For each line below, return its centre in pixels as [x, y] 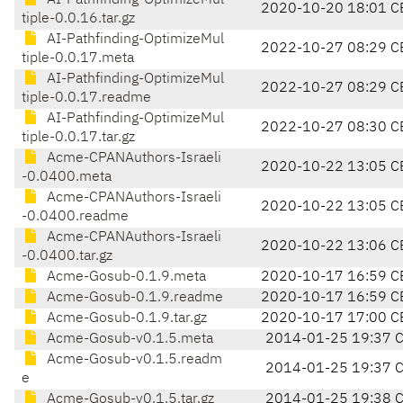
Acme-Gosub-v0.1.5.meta [128, 340]
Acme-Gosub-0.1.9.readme [133, 298]
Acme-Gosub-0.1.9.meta [125, 278]
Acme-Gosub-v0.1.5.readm [133, 360]
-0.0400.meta [67, 178]
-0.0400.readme [75, 217]
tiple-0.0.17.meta [78, 59]
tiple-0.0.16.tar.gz [78, 19]
